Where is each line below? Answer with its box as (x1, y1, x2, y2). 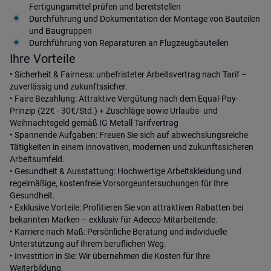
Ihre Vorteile (10, 51, 76, 66)
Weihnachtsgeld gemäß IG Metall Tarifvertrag (10, 118, 178, 128)
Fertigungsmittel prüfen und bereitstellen (29, 2, 181, 11)
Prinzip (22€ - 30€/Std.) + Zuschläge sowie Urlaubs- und (10, 106, 218, 116)
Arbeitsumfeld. (10, 154, 65, 164)
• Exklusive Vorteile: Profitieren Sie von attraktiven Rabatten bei (10, 203, 243, 212)
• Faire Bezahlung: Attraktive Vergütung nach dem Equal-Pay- (10, 94, 238, 103)
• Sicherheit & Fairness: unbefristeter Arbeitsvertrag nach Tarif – (10, 70, 247, 79)
